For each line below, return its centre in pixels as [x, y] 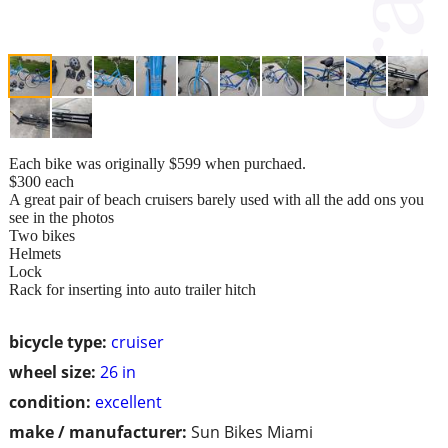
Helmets [35, 253]
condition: [50, 401]
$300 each [41, 181]
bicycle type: [58, 341]
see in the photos [61, 217]
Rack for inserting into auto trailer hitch [132, 289]
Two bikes [42, 235]
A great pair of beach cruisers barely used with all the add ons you [216, 199]
